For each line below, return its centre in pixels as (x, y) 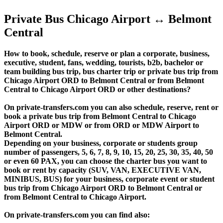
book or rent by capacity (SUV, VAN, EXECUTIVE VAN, (103, 170)
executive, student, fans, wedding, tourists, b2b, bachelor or (104, 63)
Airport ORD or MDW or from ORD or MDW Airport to (102, 125)
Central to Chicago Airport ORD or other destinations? (97, 90)
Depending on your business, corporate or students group (101, 143)
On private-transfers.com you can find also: (77, 215)
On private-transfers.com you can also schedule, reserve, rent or (111, 108)
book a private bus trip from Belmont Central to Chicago (100, 116)
